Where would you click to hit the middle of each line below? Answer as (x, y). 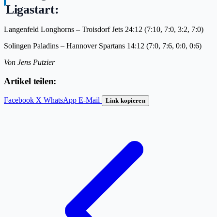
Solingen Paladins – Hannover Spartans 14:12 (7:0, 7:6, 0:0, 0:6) (103, 46)
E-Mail (89, 100)
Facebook (19, 100)
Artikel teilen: (30, 81)
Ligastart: (32, 9)
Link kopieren (125, 101)
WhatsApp (60, 100)
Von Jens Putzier (29, 62)
